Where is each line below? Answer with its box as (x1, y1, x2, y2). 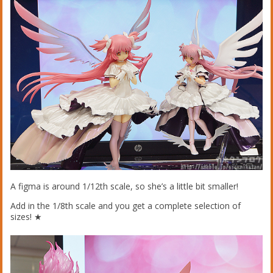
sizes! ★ (10, 211, 43, 223)
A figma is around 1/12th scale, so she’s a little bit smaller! (10, 180, 239, 193)
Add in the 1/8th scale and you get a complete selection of (10, 200, 241, 212)
